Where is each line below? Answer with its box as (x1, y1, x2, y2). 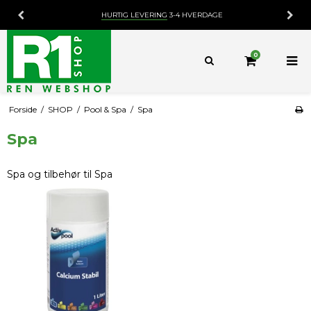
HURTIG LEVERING (101, 10, 167, 19)
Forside (8, 103, 37, 115)
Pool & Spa (83, 103, 126, 115)
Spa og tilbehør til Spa (7, 168, 112, 181)
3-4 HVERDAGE (167, 10, 223, 19)
